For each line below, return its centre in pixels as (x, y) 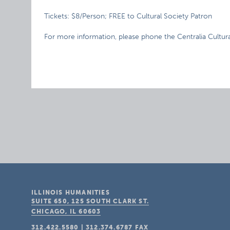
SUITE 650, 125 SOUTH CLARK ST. (90, 201)
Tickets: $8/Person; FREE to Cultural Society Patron (128, 16)
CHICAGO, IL (54, 212)
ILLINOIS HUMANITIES (71, 193)
